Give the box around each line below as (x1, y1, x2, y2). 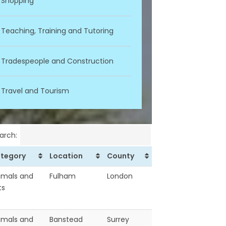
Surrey (107, 214, 129, 224)
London (107, 171, 133, 181)
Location (49, 150, 83, 161)
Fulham (49, 171, 76, 181)
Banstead (49, 214, 83, 224)
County (107, 150, 134, 161)
